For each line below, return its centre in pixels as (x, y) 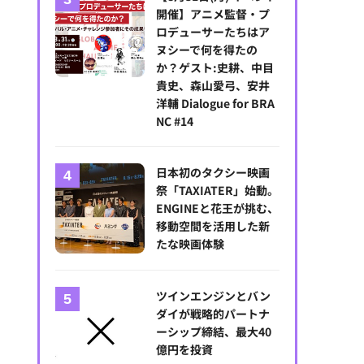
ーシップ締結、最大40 (214, 331)
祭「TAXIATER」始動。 (218, 191)
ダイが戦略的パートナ (213, 313)
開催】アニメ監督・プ (213, 14)
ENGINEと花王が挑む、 (218, 208)
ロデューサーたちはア (213, 32)
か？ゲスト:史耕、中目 (215, 68)
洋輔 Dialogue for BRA (216, 104)
